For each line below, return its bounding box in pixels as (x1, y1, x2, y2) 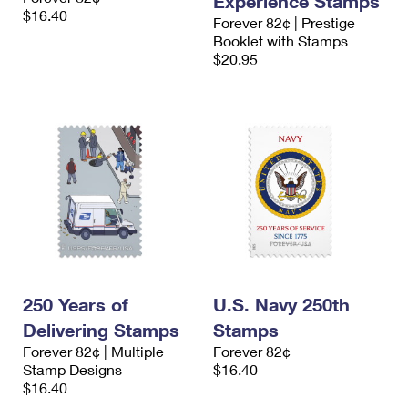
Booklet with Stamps (213, 32, 348, 49)
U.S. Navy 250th (213, 293, 350, 315)
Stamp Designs (23, 361, 122, 378)
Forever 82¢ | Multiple (23, 342, 164, 360)
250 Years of (23, 293, 128, 315)
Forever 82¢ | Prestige (213, 14, 355, 31)
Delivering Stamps (23, 319, 179, 341)
